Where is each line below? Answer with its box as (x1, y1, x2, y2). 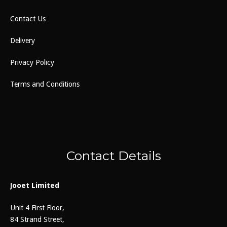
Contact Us (10, 15, 46, 23)
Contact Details (66, 147, 161, 163)
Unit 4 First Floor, (10, 204, 64, 212)
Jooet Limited (10, 181, 59, 190)
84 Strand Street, (10, 215, 64, 224)
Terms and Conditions (10, 80, 80, 89)
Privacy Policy (10, 58, 54, 67)
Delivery (10, 36, 35, 45)
